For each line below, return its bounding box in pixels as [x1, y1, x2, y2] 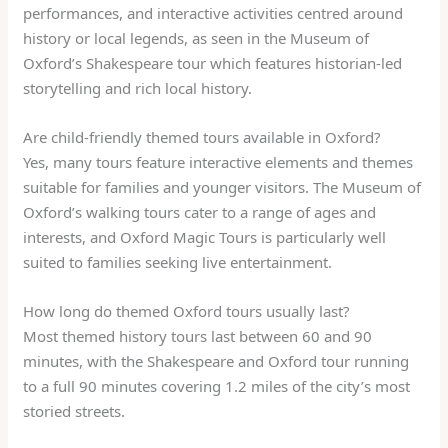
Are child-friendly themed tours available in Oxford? [23, 127, 382, 148]
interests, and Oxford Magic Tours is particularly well [23, 227, 387, 248]
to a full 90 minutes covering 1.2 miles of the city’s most [23, 376, 411, 397]
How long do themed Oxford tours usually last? [23, 301, 351, 322]
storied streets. [23, 401, 126, 422]
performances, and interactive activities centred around [23, 3, 404, 24]
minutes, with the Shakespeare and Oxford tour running [23, 351, 410, 372]
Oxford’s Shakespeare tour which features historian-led [23, 53, 403, 74]
